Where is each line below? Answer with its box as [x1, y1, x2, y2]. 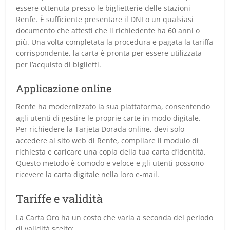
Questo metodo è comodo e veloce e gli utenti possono [16, 158, 204, 168]
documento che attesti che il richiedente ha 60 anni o [16, 25, 200, 35]
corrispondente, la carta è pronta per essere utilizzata [16, 48, 202, 58]
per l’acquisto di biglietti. [16, 59, 102, 69]
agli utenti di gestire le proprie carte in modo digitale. [16, 112, 201, 123]
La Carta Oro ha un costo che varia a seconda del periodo [16, 212, 214, 222]
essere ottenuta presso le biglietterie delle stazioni [16, 3, 191, 13]
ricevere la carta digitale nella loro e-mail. [16, 169, 160, 179]
